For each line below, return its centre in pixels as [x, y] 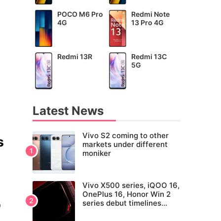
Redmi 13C [149, 57]
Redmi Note [151, 14]
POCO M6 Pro [80, 14]
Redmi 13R [75, 57]
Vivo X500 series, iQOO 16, [131, 185]
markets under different [125, 145]
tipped [94, 212]
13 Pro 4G [148, 23]
